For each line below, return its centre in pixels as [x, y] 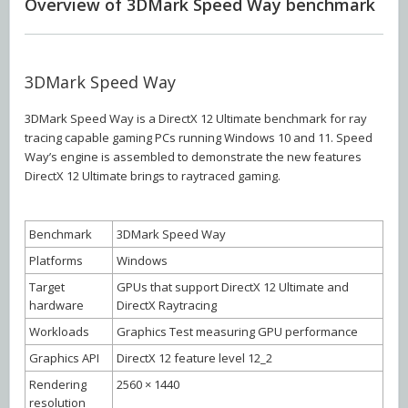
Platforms [56, 261]
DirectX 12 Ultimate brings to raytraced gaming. [153, 176]
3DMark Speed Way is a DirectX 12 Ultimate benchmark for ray [196, 119]
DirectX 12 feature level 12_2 [194, 358]
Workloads [59, 332]
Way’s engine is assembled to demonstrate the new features [193, 157]
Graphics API [64, 358]
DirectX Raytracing [167, 306]
